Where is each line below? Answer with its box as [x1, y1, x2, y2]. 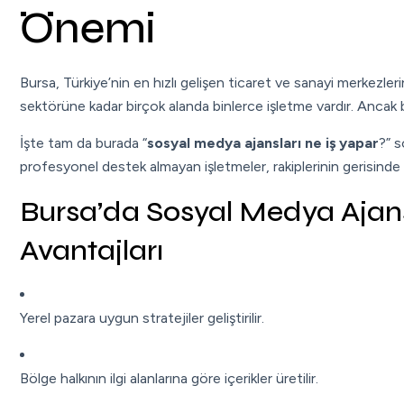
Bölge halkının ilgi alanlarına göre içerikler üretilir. [20, 369, 318, 387]
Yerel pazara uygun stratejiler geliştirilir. [20, 308, 264, 326]
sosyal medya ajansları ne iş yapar [147, 133, 379, 151]
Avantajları [20, 232, 163, 268]
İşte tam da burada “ [20, 133, 147, 151]
